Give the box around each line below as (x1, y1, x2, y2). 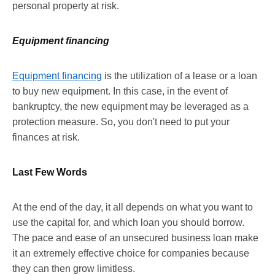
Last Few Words (12, 166, 87, 177)
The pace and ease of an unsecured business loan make (12, 232, 258, 243)
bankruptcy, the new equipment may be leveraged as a (12, 101, 249, 112)
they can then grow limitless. (12, 263, 135, 274)
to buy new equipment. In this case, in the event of (12, 85, 228, 96)
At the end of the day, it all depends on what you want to (12, 201, 253, 212)
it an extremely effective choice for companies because (12, 247, 249, 258)
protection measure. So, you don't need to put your (12, 116, 230, 127)
